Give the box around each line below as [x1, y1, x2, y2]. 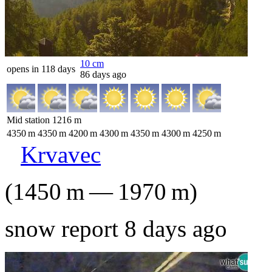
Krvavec [21, 141, 101, 168]
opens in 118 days [7, 64, 75, 74]
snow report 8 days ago [5, 216, 227, 242]
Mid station [7, 115, 52, 125]
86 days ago [80, 69, 126, 80]
